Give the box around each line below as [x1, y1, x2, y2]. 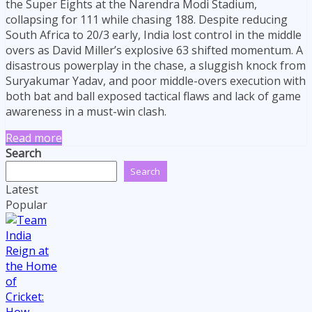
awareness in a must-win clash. [6, 103, 166, 119]
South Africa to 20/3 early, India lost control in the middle [6, 26, 302, 42]
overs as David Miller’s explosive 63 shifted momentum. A [6, 42, 303, 58]
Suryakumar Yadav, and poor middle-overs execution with [6, 72, 306, 88]
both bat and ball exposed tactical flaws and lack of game [6, 88, 301, 104]
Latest [6, 181, 38, 197]
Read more [6, 130, 62, 146]
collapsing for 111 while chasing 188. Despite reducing [6, 11, 288, 27]
